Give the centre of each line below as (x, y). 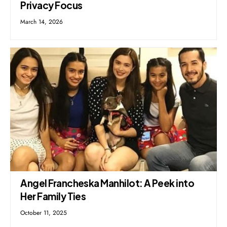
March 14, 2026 (42, 22)
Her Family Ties (53, 196)
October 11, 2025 (44, 213)
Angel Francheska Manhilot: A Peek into (107, 183)
